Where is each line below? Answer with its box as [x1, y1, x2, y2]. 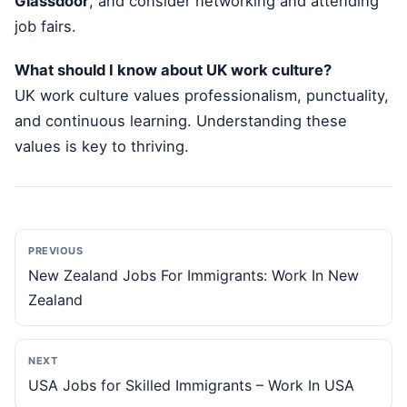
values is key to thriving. [15, 137, 189, 156]
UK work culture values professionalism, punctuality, [15, 86, 389, 105]
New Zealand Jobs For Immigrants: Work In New [28, 266, 359, 285]
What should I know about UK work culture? [15, 61, 332, 80]
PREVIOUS [28, 244, 84, 258]
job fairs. [15, 16, 76, 35]
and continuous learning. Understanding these [15, 112, 347, 131]
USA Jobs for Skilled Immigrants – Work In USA [28, 376, 354, 395]
